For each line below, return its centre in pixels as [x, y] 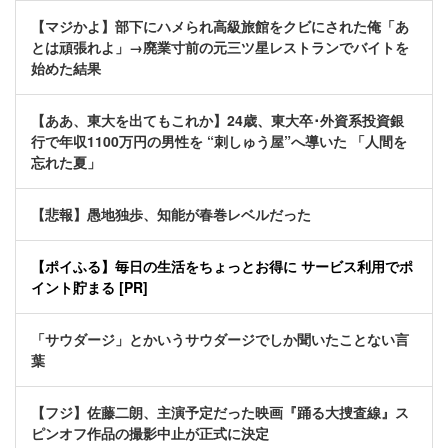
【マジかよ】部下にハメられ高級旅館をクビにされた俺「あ [220, 26]
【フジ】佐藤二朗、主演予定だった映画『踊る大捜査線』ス [220, 412]
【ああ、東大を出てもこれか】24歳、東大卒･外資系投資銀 [217, 120]
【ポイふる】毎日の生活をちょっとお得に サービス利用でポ [222, 266]
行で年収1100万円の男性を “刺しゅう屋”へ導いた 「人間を [219, 141]
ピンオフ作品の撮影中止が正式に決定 [150, 433]
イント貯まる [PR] [89, 287]
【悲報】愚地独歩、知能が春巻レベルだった [171, 214]
